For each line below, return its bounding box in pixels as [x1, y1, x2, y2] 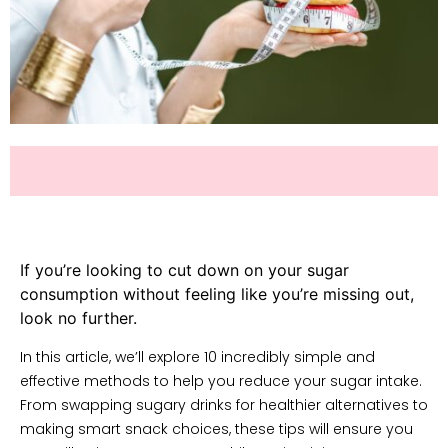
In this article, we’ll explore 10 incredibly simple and [20, 347, 375, 368]
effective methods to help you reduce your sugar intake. [20, 371, 422, 392]
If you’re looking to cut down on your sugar [20, 259, 349, 280]
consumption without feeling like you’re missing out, [20, 283, 414, 304]
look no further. [20, 307, 137, 328]
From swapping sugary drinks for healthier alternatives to [20, 395, 428, 416]
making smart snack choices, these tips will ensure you [20, 419, 413, 440]
